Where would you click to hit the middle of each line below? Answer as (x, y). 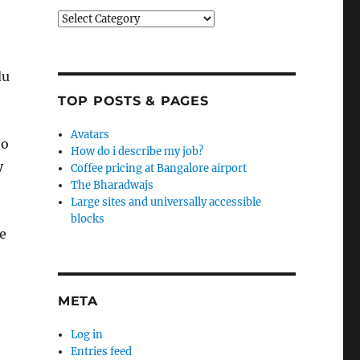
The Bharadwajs (112, 185)
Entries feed (102, 352)
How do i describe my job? (137, 151)
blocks (88, 219)
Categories (84, 18)
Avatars (90, 135)
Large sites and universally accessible (166, 202)
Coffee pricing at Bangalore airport (159, 168)
